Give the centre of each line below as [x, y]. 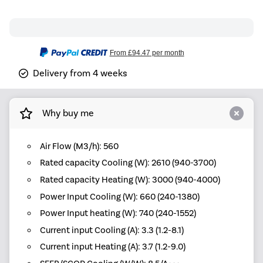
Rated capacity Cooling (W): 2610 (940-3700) [128, 163]
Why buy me [68, 113]
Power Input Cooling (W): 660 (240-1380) [119, 196]
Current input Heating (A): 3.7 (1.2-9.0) [112, 247]
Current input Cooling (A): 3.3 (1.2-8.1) [112, 230]
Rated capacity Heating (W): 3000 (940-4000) [130, 180]
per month [167, 53]
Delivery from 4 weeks [80, 73]
